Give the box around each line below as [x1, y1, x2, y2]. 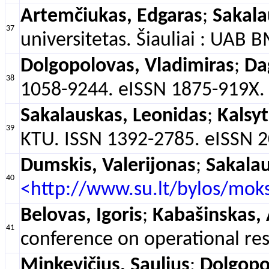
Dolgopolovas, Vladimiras [20, 56, 234, 76]
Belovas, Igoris [20, 206, 142, 226]
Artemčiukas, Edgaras [20, 7, 202, 26]
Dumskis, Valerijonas [20, 156, 196, 176]
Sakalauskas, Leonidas [20, 106, 207, 126]
